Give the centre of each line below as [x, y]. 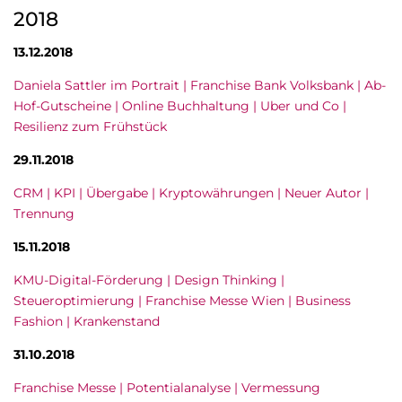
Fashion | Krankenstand [87, 321]
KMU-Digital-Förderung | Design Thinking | [149, 280]
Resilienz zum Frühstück [90, 127]
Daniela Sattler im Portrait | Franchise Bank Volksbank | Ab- [200, 85]
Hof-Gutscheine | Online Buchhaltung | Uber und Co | [180, 106]
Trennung [44, 214]
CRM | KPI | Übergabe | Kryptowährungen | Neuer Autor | [191, 193]
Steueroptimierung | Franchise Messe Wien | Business [182, 301]
